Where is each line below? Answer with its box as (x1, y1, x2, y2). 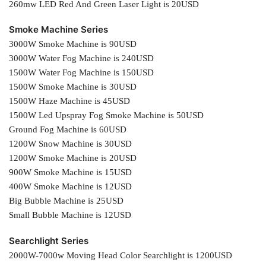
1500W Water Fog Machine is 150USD (9, 68, 154, 78)
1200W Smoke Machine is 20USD (9, 153, 137, 163)
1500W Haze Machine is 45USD (9, 96, 130, 106)
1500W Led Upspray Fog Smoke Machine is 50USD (9, 110, 204, 121)
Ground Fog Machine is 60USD (9, 125, 126, 135)
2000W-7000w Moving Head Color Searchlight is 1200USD (9, 250, 232, 260)
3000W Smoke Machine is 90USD (9, 39, 137, 49)
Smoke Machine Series (9, 24, 108, 36)
